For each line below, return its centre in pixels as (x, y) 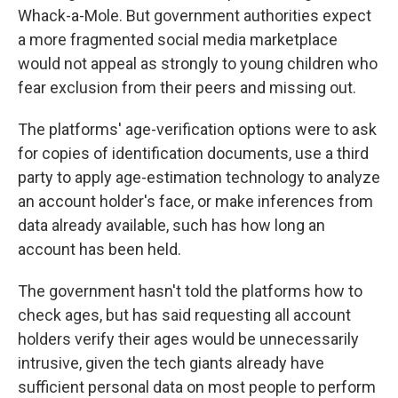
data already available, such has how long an (171, 225)
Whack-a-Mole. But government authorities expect (195, 16)
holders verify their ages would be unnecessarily (188, 339)
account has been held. (99, 249)
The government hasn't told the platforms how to (190, 291)
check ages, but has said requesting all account (184, 315)
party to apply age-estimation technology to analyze (199, 177)
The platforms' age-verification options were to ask (197, 129)
